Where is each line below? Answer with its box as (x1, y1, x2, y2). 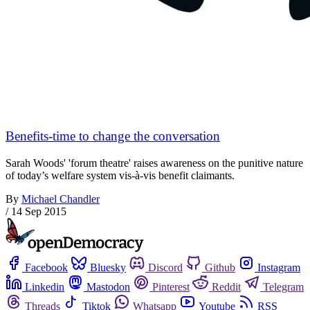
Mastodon (86, 281, 130, 293)
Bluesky (90, 262, 126, 273)
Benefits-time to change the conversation (6, 128, 220, 143)
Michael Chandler (21, 192, 100, 205)
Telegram (263, 281, 304, 293)
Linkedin (25, 281, 64, 293)
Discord (148, 262, 183, 273)
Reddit (212, 281, 241, 293)
